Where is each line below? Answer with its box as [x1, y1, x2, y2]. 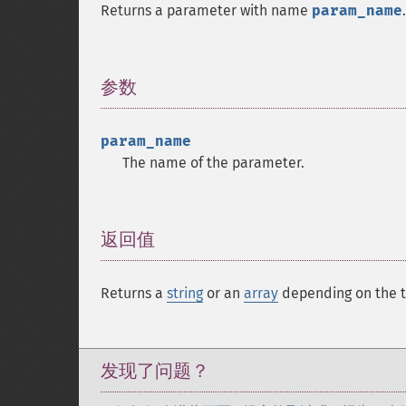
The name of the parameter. [122, 154, 304, 171]
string [167, 285, 203, 302]
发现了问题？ [101, 360, 209, 382]
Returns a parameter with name [101, 2, 312, 19]
